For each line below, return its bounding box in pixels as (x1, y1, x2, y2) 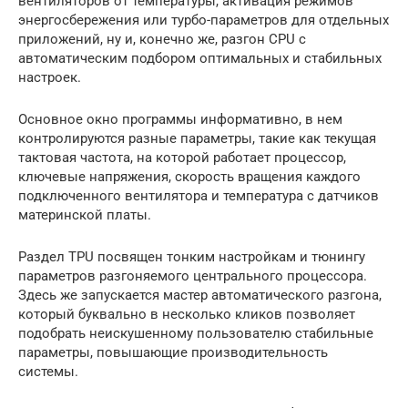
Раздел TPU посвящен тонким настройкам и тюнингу (18, 248, 365, 265)
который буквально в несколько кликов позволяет (18, 305, 355, 322)
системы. (18, 362, 78, 380)
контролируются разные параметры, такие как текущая (18, 129, 376, 147)
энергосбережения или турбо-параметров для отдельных (18, 11, 389, 28)
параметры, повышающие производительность (18, 343, 328, 361)
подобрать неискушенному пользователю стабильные (18, 324, 373, 342)
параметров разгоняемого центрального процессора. (18, 267, 367, 284)
